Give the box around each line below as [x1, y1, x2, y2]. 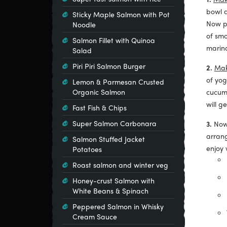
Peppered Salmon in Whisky [72, 201, 164, 211]
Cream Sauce [72, 211, 117, 221]
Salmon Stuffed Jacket [72, 134, 145, 144]
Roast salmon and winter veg [72, 160, 168, 170]
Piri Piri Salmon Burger [72, 61, 145, 71]
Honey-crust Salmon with [72, 175, 155, 185]
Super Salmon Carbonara [72, 118, 157, 128]
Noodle [72, 19, 96, 29]
